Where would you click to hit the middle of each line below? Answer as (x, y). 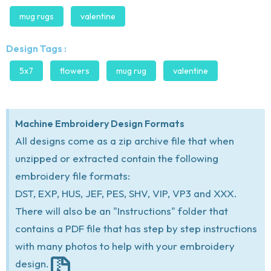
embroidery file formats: (73, 175)
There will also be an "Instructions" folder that (122, 211)
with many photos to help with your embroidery (125, 246)
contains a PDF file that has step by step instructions (136, 228)
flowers (75, 70)
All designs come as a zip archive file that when (125, 140)
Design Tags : (36, 48)
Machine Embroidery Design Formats (100, 123)
